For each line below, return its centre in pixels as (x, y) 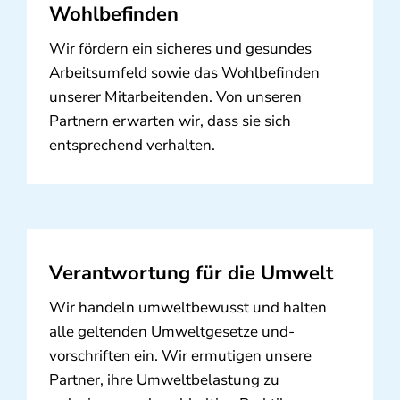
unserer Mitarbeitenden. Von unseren (175, 97)
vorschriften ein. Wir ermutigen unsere (180, 356)
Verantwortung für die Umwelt (191, 274)
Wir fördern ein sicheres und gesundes (180, 49)
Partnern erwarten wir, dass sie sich (170, 121)
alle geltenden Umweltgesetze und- (171, 332)
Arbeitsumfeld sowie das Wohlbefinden (184, 73)
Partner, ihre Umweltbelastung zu (164, 380)
